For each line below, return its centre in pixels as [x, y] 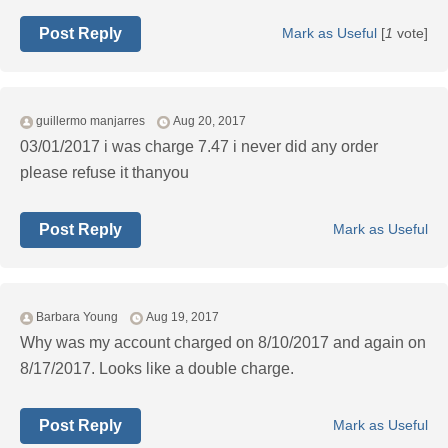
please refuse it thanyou [104, 173]
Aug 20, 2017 [209, 121]
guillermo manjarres [90, 121]
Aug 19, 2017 [182, 317]
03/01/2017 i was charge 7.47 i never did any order [199, 147]
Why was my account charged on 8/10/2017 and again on [223, 343]
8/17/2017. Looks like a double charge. [157, 369]
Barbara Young [77, 317]
